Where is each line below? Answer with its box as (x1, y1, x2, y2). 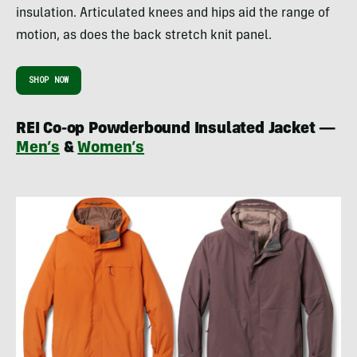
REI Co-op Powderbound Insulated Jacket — (16, 121, 335, 138)
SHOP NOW (29, 74, 69, 85)
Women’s (77, 140, 145, 157)
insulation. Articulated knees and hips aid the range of (16, 6, 330, 20)
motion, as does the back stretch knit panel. (16, 29, 272, 42)
